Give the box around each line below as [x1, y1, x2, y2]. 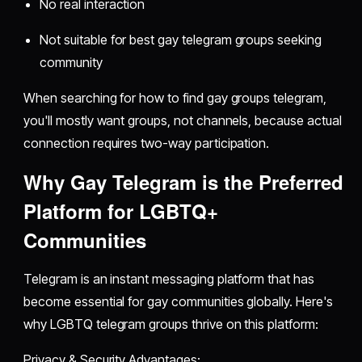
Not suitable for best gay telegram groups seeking [40, 31, 322, 48]
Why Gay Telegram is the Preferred [23, 167, 344, 196]
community [40, 53, 103, 70]
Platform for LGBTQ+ [23, 196, 219, 225]
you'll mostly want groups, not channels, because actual [23, 112, 342, 128]
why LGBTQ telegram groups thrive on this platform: [23, 315, 318, 332]
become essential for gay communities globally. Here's [23, 293, 333, 309]
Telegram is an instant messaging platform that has [23, 270, 314, 287]
